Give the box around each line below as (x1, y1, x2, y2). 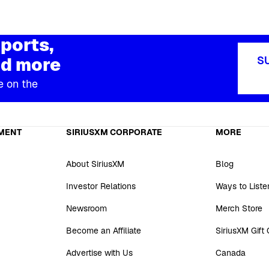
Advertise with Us (65, 247, 133, 258)
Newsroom (65, 202, 107, 214)
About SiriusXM (65, 158, 124, 169)
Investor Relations (65, 180, 136, 192)
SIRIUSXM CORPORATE (65, 126, 162, 138)
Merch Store (216, 202, 263, 214)
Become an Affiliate (65, 225, 141, 236)
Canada (216, 247, 246, 258)
